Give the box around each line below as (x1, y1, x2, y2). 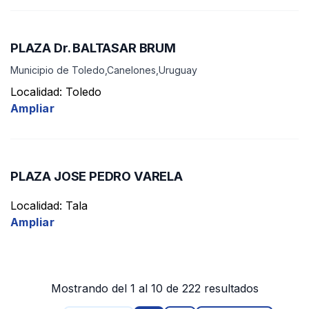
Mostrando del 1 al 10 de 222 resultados (50, 281, 259, 296)
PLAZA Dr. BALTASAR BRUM (10, 40, 176, 56)
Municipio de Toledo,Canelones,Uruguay (10, 63, 197, 76)
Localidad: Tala (10, 199, 88, 213)
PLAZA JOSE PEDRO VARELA (10, 168, 183, 184)
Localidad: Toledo (10, 85, 101, 99)
